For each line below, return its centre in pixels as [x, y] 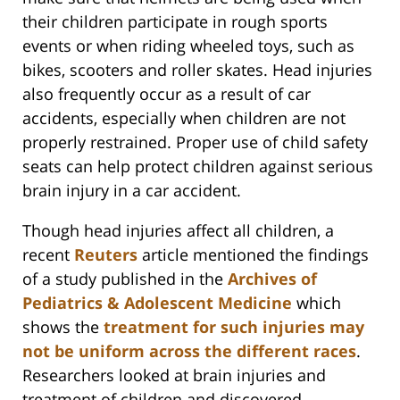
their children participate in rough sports [175, 22]
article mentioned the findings [253, 255]
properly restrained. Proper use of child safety [195, 142]
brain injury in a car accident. [132, 191]
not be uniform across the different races [189, 351]
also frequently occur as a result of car [167, 94]
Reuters [106, 255]
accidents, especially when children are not [184, 118]
